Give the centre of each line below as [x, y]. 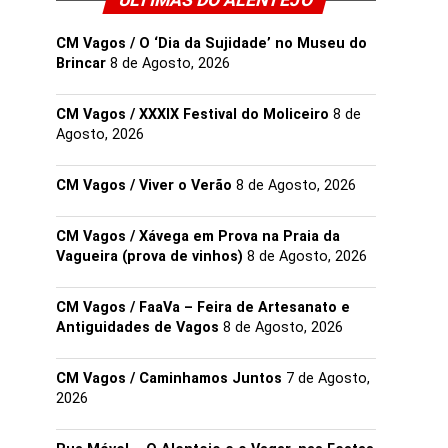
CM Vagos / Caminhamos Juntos [169, 378]
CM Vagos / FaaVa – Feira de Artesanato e [203, 307]
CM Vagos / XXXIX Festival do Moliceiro [192, 114]
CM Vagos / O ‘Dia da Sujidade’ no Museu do [211, 43]
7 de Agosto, [328, 378]
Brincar [81, 63]
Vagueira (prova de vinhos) [149, 256]
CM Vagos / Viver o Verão [144, 185]
